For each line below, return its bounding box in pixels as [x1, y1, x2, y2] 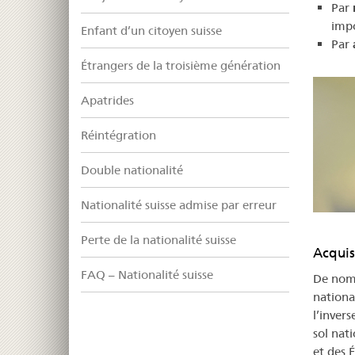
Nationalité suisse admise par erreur [81, 197, 277, 213]
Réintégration [81, 128, 156, 143]
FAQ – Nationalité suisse [81, 267, 213, 283]
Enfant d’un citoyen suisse [81, 23, 222, 39]
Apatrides [81, 93, 134, 109]
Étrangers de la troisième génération [81, 58, 281, 74]
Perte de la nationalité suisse [81, 232, 236, 248]
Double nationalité [81, 162, 183, 178]
